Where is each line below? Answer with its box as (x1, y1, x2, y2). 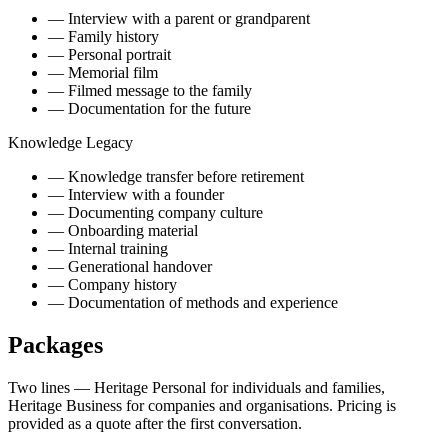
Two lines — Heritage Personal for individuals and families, (8, 378, 385, 396)
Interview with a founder (68, 185, 224, 203)
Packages (8, 331, 103, 358)
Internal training (68, 239, 168, 257)
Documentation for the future (68, 99, 251, 117)
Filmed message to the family (68, 81, 252, 99)
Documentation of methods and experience (68, 293, 338, 311)
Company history (68, 275, 177, 293)
